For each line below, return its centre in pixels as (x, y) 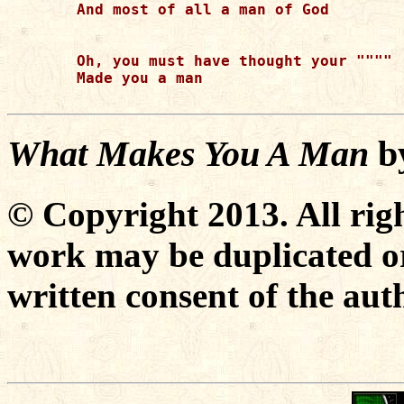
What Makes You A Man (188, 153)
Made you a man (140, 78)
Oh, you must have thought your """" (234, 61)
